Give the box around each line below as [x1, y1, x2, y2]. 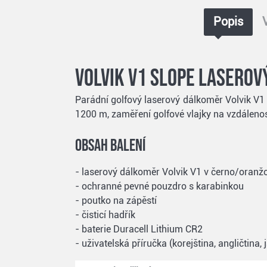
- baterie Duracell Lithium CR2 [75, 223, 203, 235]
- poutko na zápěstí [75, 194, 157, 206]
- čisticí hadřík [75, 209, 135, 221]
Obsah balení [75, 135, 145, 156]
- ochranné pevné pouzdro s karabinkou [75, 180, 244, 192]
